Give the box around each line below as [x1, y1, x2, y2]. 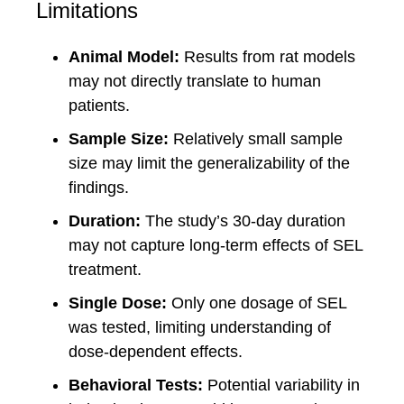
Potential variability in [203, 376, 360, 394]
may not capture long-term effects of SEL [69, 236, 363, 254]
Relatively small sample [169, 130, 343, 148]
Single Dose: [69, 294, 167, 312]
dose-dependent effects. [69, 343, 243, 361]
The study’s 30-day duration [141, 212, 345, 230]
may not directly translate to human [69, 72, 321, 90]
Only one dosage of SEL [167, 294, 346, 312]
